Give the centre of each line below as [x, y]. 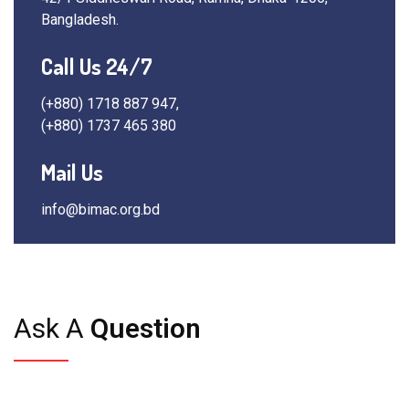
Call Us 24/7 [97, 66]
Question [142, 328]
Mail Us [72, 172]
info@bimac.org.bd [100, 210]
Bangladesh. [80, 20]
